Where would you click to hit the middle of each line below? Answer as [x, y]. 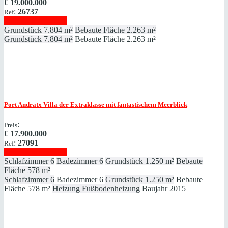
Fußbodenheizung [111, 188]
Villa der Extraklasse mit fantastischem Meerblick [115, 104]
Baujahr [155, 188]
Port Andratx [23, 104]
